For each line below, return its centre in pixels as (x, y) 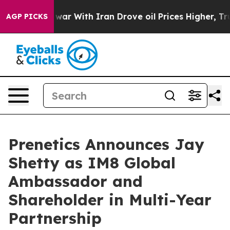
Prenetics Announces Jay (106, 144)
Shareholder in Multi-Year (110, 200)
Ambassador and (75, 181)
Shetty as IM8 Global (92, 163)
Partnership (55, 218)
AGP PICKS (27, 16)
